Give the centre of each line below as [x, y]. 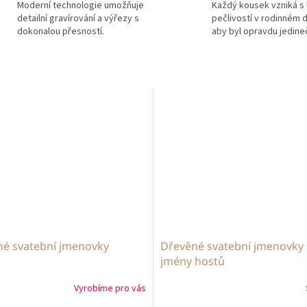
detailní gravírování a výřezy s [78, 19]
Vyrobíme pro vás [110, 289]
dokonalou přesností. [60, 32]
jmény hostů [193, 261]
